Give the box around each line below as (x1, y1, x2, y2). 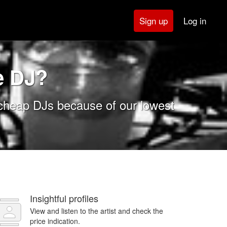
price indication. (30, 216, 80, 226)
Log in (183, 14, 206, 27)
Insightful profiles (30, 192, 98, 205)
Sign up (139, 14, 168, 27)
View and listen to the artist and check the (30, 206, 163, 216)
